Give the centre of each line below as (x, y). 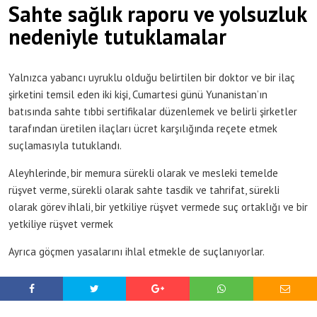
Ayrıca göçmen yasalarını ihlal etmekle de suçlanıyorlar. (137, 252)
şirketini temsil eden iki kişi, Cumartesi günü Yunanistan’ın (138, 95)
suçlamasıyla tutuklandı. (66, 146)
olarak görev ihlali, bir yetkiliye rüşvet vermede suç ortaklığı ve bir (158, 207)
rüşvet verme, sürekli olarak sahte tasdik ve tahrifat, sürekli (144, 190)
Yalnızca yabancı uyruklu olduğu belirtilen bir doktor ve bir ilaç (152, 78)
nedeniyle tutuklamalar (117, 37)
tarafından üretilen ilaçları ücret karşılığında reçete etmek (143, 129)
